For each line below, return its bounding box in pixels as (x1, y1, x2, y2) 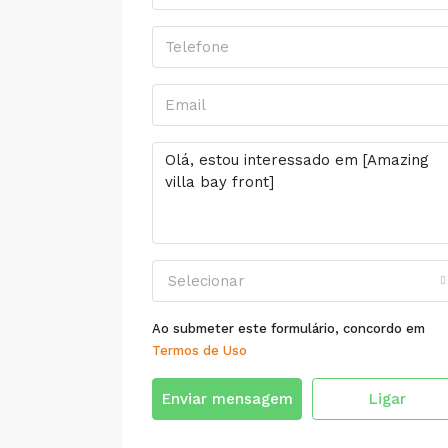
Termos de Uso (152, 343, 247, 358)
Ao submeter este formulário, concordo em (152, 321, 425, 336)
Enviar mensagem (161, 390, 293, 408)
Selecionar (168, 272, 245, 290)
